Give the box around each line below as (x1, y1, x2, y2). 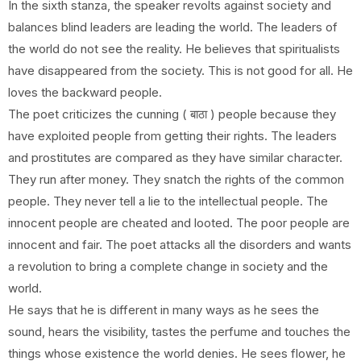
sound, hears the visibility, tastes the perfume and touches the (8, 324, 351, 339)
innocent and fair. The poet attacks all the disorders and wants (8, 237, 351, 252)
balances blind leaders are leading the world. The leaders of (8, 19, 338, 35)
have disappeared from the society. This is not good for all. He (8, 63, 353, 78)
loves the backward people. (8, 85, 162, 100)
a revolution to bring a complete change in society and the (8, 259, 328, 274)
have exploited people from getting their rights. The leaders (8, 128, 337, 143)
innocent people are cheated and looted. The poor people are (8, 215, 350, 230)
